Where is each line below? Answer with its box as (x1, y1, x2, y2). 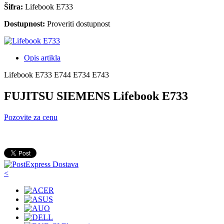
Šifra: (4, 2, 25, 11)
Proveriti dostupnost (47, 19, 110, 28)
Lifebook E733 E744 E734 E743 (4, 70, 109, 79)
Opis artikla (24, 53, 60, 62)
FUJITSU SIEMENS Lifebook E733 (4, 89, 188, 102)
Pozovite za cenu (4, 112, 57, 121)
